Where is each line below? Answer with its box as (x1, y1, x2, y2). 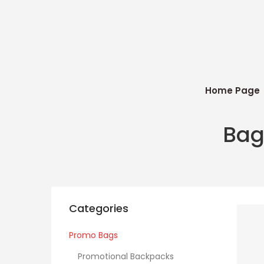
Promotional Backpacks (78, 250, 174, 262)
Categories (69, 201, 128, 216)
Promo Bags (69, 229, 118, 241)
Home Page (204, 84, 260, 97)
